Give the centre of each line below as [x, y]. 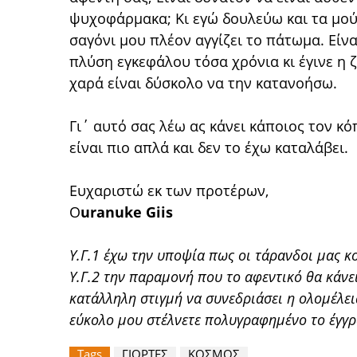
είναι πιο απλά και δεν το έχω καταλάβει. [209, 147]
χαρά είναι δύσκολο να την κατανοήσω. [205, 83]
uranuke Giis [127, 212]
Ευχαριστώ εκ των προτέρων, [169, 190]
